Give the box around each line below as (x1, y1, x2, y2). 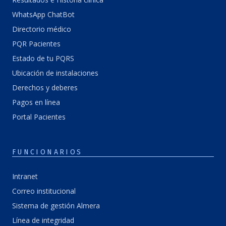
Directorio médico (12, 24, 71, 34)
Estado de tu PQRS (12, 53, 74, 64)
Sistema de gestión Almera (12, 201, 100, 211)
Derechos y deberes (12, 83, 78, 93)
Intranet (12, 172, 38, 182)
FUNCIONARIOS (12, 148, 83, 157)
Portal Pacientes (12, 112, 66, 122)
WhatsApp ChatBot (12, 10, 75, 20)
